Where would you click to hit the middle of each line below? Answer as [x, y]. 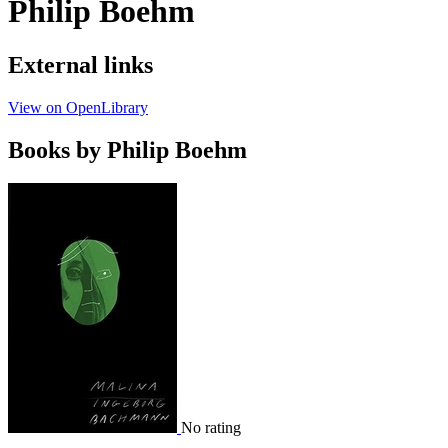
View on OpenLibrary [78, 107]
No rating [211, 428]
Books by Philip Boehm [127, 149]
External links [80, 64]
